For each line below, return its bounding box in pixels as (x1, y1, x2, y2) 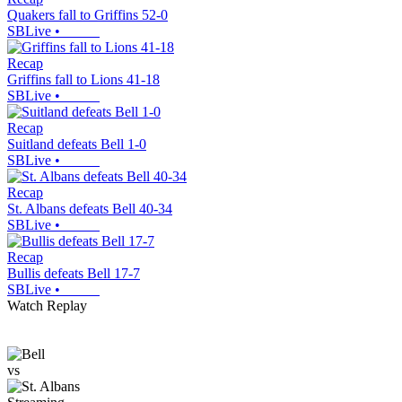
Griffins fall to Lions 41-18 (7, 72, 160, 88)
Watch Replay (7, 298, 87, 314)
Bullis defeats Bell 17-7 (7, 266, 140, 282)
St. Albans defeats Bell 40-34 (7, 201, 172, 217)
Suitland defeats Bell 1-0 (7, 136, 146, 153)
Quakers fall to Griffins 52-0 (7, 7, 168, 23)
